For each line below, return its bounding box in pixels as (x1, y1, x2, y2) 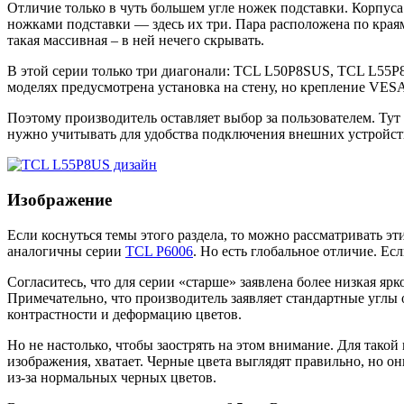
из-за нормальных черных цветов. (7, 369, 216, 385)
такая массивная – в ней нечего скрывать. (7, 32, 264, 49)
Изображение (7, 189, 112, 209)
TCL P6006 (125, 243, 193, 259)
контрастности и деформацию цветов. (7, 306, 242, 322)
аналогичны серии (7, 243, 125, 259)
